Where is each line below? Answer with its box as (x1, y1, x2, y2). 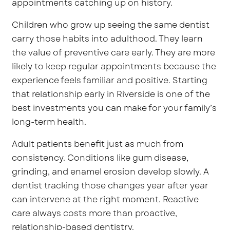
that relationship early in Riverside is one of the (12, 88, 210, 100)
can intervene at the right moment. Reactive (12, 193, 199, 205)
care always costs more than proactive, (12, 207, 178, 219)
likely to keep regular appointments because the (12, 60, 217, 72)
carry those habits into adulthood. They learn (12, 32, 203, 45)
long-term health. (12, 116, 87, 128)
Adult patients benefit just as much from (12, 138, 184, 150)
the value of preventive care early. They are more (12, 46, 216, 59)
